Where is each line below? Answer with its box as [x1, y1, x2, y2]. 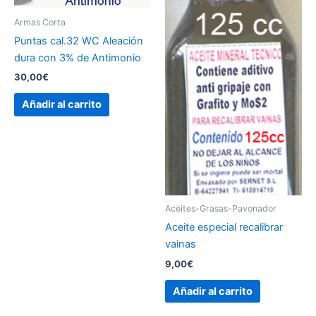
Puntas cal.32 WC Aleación [14, 34, 143, 47]
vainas [165, 238, 196, 251]
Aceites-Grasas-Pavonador [165, 203, 276, 214]
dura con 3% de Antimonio [14, 51, 141, 64]
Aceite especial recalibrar [165, 221, 283, 234]
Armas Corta [14, 16, 66, 28]
